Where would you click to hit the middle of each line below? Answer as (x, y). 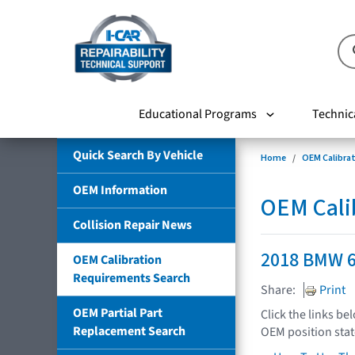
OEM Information (120, 190)
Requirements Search (132, 278)
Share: (278, 290)
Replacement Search (129, 331)
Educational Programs (197, 114)
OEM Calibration (117, 260)
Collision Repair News (132, 225)
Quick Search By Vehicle (138, 155)
